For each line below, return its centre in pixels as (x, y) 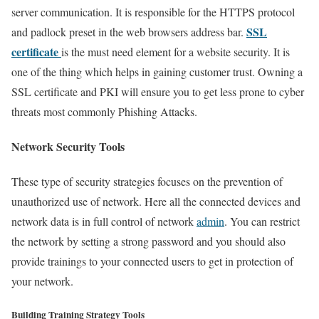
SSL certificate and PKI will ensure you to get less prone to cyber (158, 91)
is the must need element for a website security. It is (176, 51)
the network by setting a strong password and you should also (148, 241)
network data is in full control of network (104, 221)
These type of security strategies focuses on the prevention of (147, 182)
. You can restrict (262, 221)
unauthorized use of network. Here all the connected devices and (156, 202)
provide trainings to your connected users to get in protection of (152, 261)
